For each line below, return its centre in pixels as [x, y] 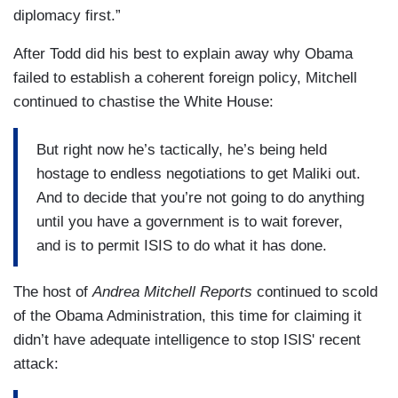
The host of [53, 292]
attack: [38, 364]
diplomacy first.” [69, 16]
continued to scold [315, 292]
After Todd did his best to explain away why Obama [183, 54]
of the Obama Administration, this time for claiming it [187, 316]
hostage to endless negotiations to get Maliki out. [199, 173]
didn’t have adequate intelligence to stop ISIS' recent [187, 340]
